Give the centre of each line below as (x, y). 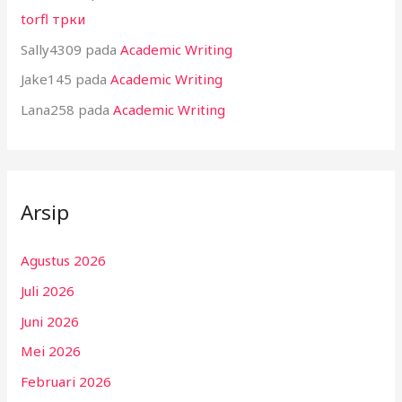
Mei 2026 (51, 351)
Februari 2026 (66, 382)
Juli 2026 (48, 290)
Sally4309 (52, 49)
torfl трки (53, 18)
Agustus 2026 (64, 261)
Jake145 (47, 79)
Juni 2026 (50, 321)
